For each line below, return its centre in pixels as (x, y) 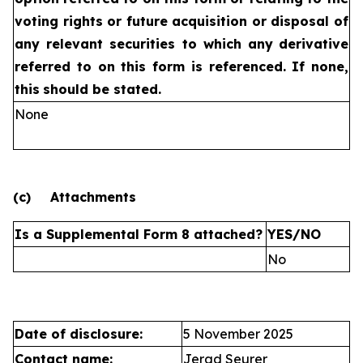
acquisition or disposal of (260, 21)
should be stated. (102, 89)
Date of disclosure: (79, 334)
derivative (314, 44)
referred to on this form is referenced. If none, (181, 66)
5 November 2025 (238, 334)
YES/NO (294, 234)
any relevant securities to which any (144, 44)
